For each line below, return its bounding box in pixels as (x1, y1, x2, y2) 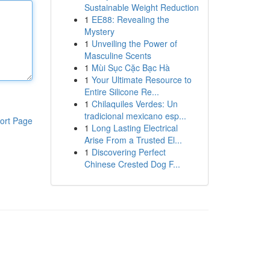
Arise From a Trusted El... (84, 134, 182, 146)
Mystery (84, 25, 115, 37)
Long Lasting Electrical (91, 122, 178, 134)
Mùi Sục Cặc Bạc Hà (91, 61, 170, 74)
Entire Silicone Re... (84, 86, 159, 98)
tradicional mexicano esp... (84, 110, 186, 122)
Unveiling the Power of (91, 37, 177, 49)
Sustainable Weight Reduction (84, 1, 199, 13)
